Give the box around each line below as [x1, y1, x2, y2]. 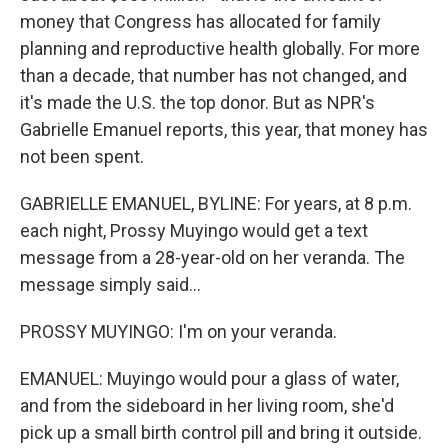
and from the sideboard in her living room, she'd [20, 395, 394, 416]
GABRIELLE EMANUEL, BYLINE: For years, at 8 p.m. [20, 193, 412, 214]
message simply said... [20, 274, 201, 295]
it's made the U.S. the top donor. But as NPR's [20, 92, 375, 113]
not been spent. [20, 146, 144, 167]
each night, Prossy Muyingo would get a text [20, 220, 368, 241]
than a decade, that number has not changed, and [20, 65, 407, 86]
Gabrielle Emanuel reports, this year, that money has [20, 119, 428, 140]
